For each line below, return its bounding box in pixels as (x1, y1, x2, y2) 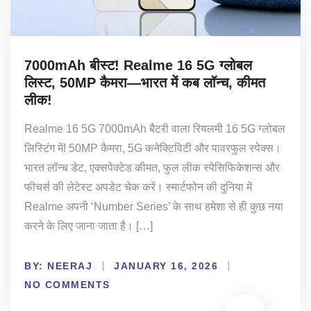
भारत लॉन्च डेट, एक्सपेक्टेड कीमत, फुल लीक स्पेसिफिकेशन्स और (24, 161, 280, 174)
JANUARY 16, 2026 (114, 260, 218, 272)
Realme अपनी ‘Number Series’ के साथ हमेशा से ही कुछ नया (24, 200, 283, 212)
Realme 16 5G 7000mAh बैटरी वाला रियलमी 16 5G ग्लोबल (24, 122, 285, 135)
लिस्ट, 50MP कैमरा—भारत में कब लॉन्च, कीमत (24, 74, 265, 90)
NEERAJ (47, 260, 92, 272)
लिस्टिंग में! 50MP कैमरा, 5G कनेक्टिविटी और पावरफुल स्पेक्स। (24, 142, 281, 154)
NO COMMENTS (24, 279, 110, 291)
